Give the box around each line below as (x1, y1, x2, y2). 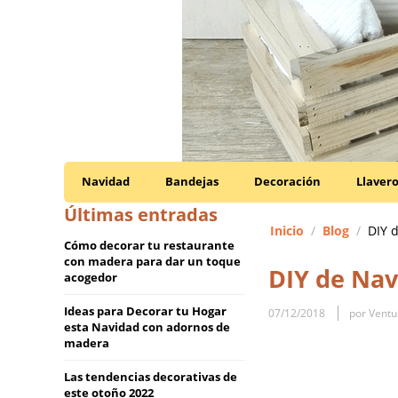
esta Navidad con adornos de (64, 319, 230, 335)
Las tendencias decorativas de (64, 369, 237, 385)
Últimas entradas (64, 203, 218, 227)
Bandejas (165, 173, 219, 189)
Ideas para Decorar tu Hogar (64, 303, 227, 319)
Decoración (254, 173, 321, 189)
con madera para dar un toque (64, 253, 241, 269)
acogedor (64, 269, 117, 285)
